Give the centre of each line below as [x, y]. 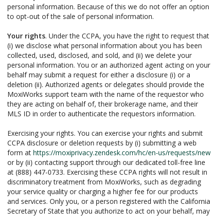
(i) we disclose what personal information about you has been [105, 45]
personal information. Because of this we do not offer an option [108, 7]
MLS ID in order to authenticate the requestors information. [101, 114]
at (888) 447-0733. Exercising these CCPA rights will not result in [107, 172]
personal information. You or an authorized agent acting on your [109, 65]
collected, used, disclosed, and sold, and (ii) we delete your [100, 55]
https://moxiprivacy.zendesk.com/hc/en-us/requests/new [122, 153]
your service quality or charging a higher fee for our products [103, 191]
